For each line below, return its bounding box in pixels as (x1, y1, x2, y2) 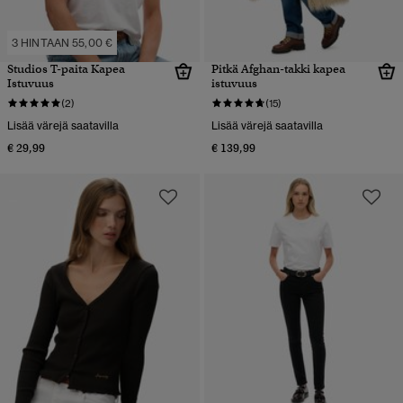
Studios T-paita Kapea (7, 60, 125, 76)
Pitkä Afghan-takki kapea (210, 60, 345, 76)
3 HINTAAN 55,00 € (12, 35, 113, 49)
